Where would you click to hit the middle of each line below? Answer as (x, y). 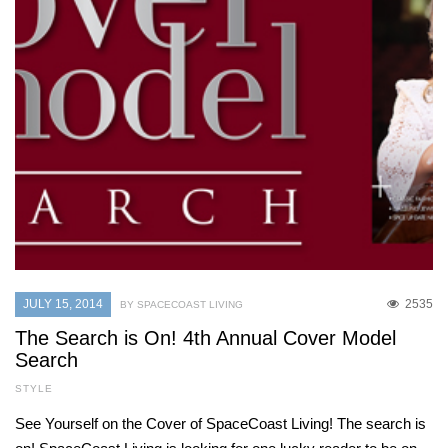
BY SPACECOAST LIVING (181, 305)
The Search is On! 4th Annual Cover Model (205, 338)
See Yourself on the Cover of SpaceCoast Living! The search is (220, 424)
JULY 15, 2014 (63, 304)
